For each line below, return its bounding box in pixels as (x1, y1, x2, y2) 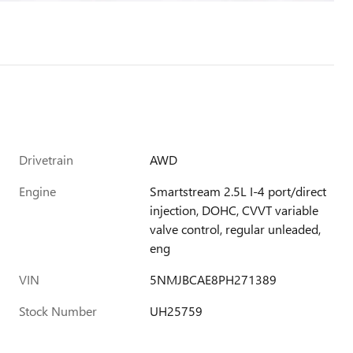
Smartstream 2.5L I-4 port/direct (150, 183, 327, 199)
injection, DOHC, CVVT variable (150, 202, 319, 218)
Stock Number (19, 303, 97, 319)
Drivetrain (19, 151, 73, 168)
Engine (19, 183, 56, 199)
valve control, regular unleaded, (150, 221, 321, 237)
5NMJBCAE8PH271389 (150, 271, 277, 288)
